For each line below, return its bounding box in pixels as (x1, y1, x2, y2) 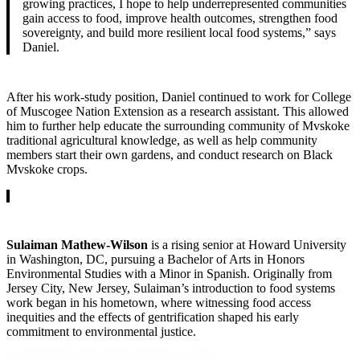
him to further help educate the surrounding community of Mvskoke (6, 118, 350, 133)
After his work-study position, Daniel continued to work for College (6, 89, 351, 104)
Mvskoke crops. (6, 162, 88, 176)
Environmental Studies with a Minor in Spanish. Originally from (6, 266, 332, 280)
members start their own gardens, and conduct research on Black (6, 147, 333, 162)
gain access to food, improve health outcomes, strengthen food (22, 10, 337, 25)
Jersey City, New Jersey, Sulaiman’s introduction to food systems (6, 280, 335, 295)
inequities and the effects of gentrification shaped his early (6, 309, 299, 324)
